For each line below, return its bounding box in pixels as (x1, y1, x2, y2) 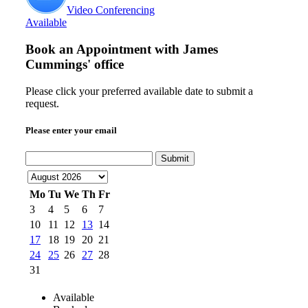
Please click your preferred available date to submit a (25, 85, 253, 97)
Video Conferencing (67, 4, 155, 16)
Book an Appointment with (25, 42, 183, 57)
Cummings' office (25, 57, 124, 72)
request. (25, 97, 59, 109)
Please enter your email (25, 124, 117, 135)
